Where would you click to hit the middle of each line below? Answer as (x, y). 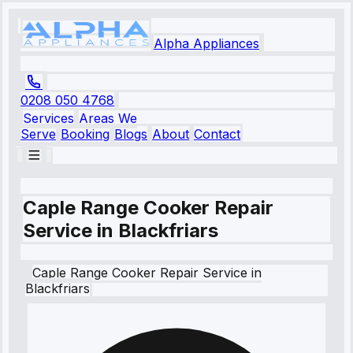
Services (48, 118)
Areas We (108, 118)
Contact (217, 134)
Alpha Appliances (206, 43)
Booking (85, 134)
